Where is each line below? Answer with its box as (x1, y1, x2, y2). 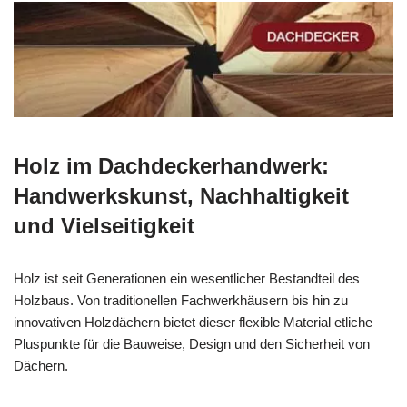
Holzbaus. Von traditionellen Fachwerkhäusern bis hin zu (14, 293, 348, 309)
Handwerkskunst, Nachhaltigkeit (14, 184, 349, 209)
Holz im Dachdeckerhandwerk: (14, 154, 329, 179)
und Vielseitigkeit (14, 213, 194, 239)
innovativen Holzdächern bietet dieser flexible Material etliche (14, 314, 372, 331)
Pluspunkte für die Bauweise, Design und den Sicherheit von (14, 336, 370, 352)
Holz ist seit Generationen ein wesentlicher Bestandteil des (14, 271, 360, 287)
